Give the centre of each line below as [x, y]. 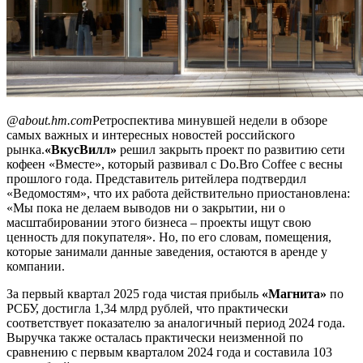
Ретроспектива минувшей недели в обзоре [210, 120]
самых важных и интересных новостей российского [151, 135]
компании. [36, 266]
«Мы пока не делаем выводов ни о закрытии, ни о [146, 207]
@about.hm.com [49, 120]
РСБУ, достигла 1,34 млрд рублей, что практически [147, 308]
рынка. [26, 149]
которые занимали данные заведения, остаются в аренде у [167, 251]
